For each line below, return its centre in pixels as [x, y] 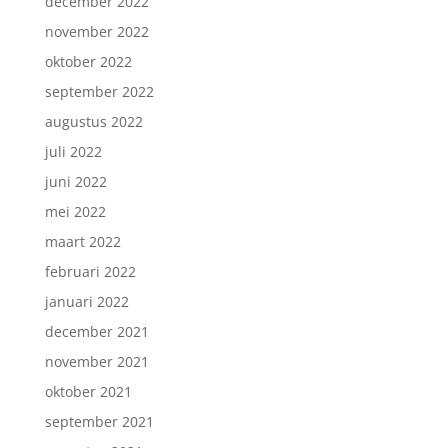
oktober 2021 [88, 391]
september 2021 [99, 421]
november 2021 [96, 361]
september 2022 [99, 91]
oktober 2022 [88, 61]
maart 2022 [82, 241]
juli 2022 [73, 151]
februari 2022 [90, 271]
